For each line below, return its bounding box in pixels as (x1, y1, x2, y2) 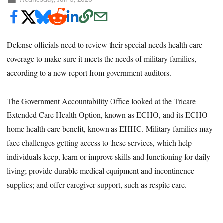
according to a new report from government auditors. (7, 67, 172, 78)
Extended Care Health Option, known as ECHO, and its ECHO (7, 109, 208, 120)
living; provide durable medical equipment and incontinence (7, 165, 195, 176)
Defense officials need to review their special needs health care (7, 39, 203, 50)
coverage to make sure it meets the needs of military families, (7, 53, 197, 64)
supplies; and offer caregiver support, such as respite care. (7, 179, 187, 190)
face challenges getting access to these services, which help (7, 137, 192, 148)
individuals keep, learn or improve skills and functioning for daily (7, 151, 211, 162)
